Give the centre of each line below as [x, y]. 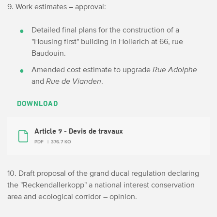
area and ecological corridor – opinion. [72, 196]
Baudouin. [49, 53]
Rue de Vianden [74, 81]
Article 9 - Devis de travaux [79, 132]
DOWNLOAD [38, 104]
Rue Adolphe [175, 69]
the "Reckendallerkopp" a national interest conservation [101, 185]
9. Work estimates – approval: [57, 6]
